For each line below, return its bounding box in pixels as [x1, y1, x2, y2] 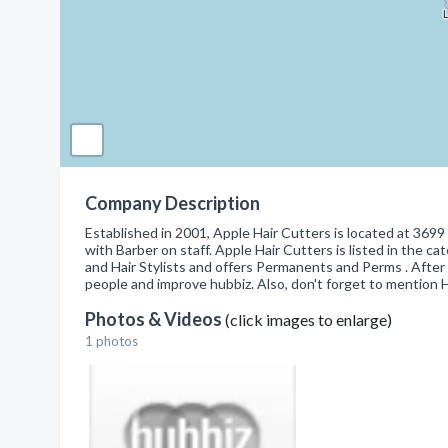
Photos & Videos [85, 308, 225, 330]
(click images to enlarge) [225, 310, 392, 329]
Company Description [85, 192, 260, 214]
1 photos [85, 333, 138, 349]
